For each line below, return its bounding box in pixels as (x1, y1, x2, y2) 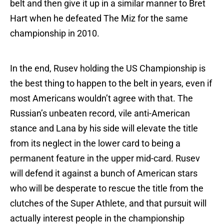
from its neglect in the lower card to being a (10, 138, 180, 149)
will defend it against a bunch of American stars (10, 168, 197, 179)
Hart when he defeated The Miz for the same (10, 13, 188, 24)
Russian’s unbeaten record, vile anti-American (10, 108, 190, 119)
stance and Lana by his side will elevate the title (10, 123, 198, 134)
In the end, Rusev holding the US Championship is (10, 63, 205, 74)
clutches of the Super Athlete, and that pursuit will (10, 198, 206, 209)
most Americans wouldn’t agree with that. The (10, 93, 193, 104)
